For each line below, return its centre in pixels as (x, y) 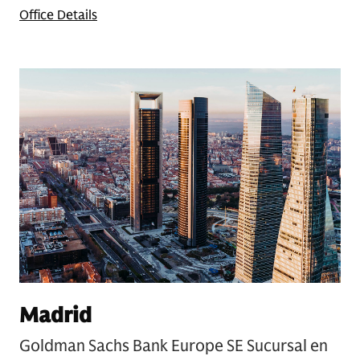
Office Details (58, 15)
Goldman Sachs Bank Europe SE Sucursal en (174, 346)
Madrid (55, 315)
